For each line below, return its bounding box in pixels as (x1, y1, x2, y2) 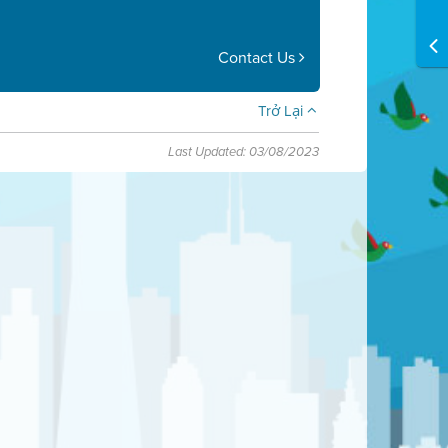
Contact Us (218, 46, 300, 69)
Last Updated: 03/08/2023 (168, 144, 320, 160)
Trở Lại (258, 100, 308, 122)
